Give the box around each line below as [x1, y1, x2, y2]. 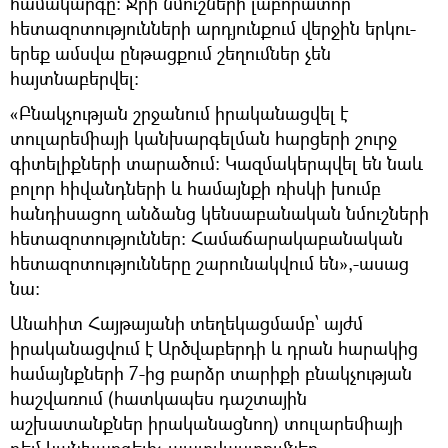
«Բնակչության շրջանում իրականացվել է [10, 101, 348, 126]
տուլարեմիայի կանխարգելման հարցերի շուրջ [10, 126, 397, 151]
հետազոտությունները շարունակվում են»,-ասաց [10, 251, 409, 276]
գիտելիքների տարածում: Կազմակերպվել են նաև [10, 151, 423, 176]
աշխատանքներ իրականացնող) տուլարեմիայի [10, 411, 403, 436]
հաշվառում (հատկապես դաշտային [10, 386, 307, 411]
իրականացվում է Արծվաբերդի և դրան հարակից [10, 336, 418, 361]
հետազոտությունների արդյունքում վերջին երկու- [10, 16, 416, 41]
